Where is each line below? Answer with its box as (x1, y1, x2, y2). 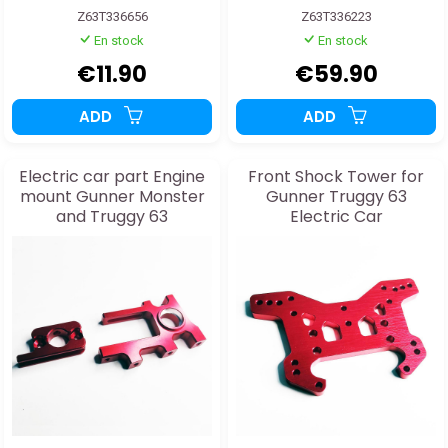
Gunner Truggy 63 (265, 184, 407, 208)
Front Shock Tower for (248, 164, 424, 188)
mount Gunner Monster (19, 184, 205, 208)
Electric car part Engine (19, 164, 205, 188)
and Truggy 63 (56, 204, 168, 228)
